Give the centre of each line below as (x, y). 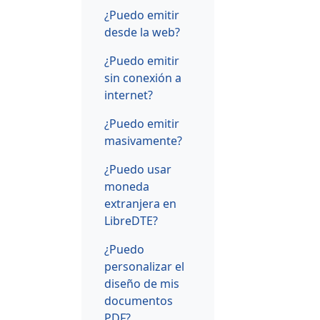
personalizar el (144, 266)
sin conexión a (143, 77)
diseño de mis (142, 283)
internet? (129, 95)
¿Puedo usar (138, 169)
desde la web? (142, 32)
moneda (127, 186)
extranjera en (140, 203)
